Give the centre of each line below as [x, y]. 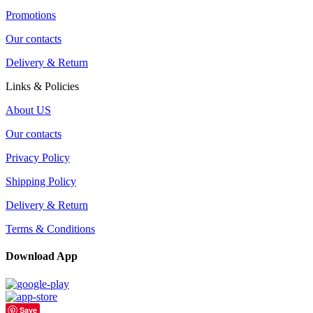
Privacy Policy [38, 158]
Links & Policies [42, 87]
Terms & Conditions [50, 229]
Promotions [31, 15]
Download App [42, 256]
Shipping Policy [41, 182]
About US [28, 110]
